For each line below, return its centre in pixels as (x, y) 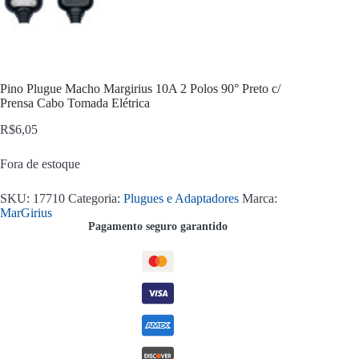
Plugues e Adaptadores (181, 198)
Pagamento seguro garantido (158, 226)
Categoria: (96, 198)
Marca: (260, 198)
